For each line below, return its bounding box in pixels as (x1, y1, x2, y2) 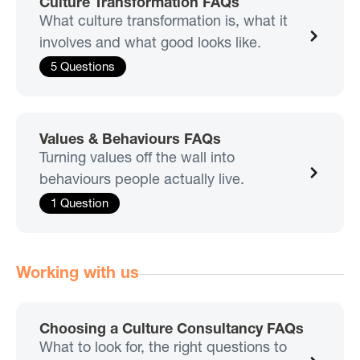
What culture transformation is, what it (39, 14, 288, 30)
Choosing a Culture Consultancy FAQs (39, 321, 304, 337)
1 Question (50, 198, 108, 211)
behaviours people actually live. (39, 172, 244, 188)
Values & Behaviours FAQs (39, 132, 221, 148)
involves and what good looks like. (39, 35, 261, 51)
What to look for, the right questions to (39, 340, 287, 356)
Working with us (16, 266, 139, 283)
